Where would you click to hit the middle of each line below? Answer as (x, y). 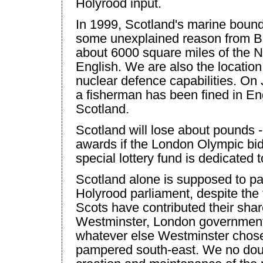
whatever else (117, 235)
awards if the (114, 144)
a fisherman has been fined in (161, 95)
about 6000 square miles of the (165, 52)
